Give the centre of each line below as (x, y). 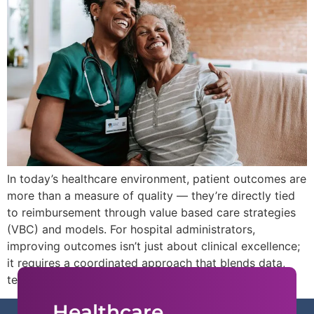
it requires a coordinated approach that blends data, (146, 263)
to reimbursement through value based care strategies (151, 213)
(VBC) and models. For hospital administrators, (131, 230)
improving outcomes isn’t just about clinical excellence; (153, 246)
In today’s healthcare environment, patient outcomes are (157, 179)
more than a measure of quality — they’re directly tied (151, 196)
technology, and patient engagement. (106, 280)
